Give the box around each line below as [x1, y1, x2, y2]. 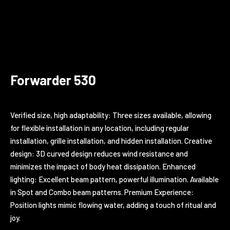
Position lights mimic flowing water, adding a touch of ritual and [10, 200, 216, 209]
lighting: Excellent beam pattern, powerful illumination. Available [10, 174, 219, 184]
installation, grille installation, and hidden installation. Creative [10, 136, 212, 145]
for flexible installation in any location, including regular [10, 123, 189, 132]
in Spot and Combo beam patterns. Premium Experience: [10, 187, 194, 197]
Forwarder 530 [10, 71, 96, 88]
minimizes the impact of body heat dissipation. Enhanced [10, 161, 196, 171]
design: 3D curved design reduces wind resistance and [10, 148, 188, 158]
